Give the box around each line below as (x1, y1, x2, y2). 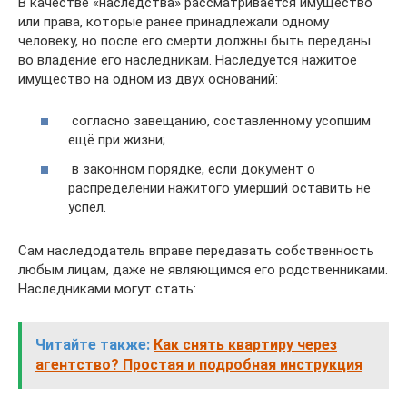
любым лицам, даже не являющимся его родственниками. (18, 261, 388, 278)
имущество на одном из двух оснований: (18, 70, 278, 87)
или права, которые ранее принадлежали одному (18, 13, 329, 30)
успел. (68, 198, 106, 215)
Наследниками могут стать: (18, 280, 196, 297)
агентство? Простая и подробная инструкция (35, 355, 362, 373)
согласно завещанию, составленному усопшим (68, 113, 371, 130)
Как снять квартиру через (154, 335, 337, 353)
